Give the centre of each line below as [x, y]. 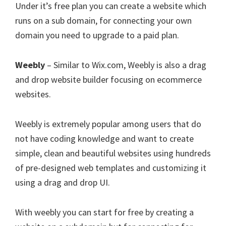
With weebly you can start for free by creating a [104, 212]
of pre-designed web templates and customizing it [111, 168]
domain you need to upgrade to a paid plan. [97, 35]
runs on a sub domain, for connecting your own [103, 20]
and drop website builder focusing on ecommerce [108, 79]
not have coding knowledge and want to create [104, 138]
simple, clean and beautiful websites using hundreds [113, 153]
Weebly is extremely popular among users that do [108, 124]
